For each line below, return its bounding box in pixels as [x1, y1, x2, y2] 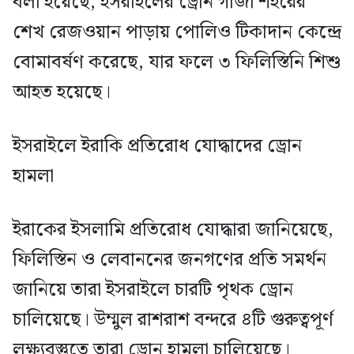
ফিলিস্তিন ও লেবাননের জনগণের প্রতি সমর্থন [13, 244, 326, 275]
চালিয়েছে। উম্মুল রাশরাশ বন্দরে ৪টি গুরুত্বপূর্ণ [13, 304, 333, 335]
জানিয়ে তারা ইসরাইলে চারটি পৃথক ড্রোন [13, 274, 293, 305]
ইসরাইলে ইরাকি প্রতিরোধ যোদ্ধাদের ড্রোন [13, 130, 302, 161]
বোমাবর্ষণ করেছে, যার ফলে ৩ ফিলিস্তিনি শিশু [13, 47, 341, 77]
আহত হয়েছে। [13, 77, 111, 107]
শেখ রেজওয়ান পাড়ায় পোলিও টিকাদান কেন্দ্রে [13, 17, 341, 47]
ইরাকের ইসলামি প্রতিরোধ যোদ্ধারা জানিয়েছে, [13, 214, 333, 245]
